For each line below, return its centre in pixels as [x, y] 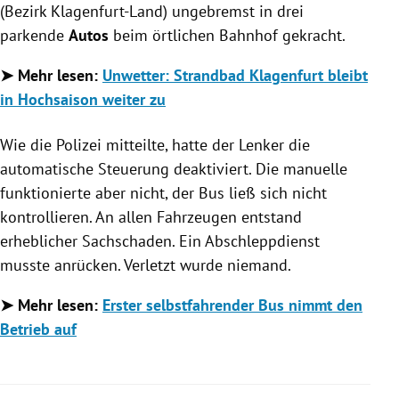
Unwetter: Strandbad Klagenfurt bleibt [235, 75]
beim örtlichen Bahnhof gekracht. [227, 35]
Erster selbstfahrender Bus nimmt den [232, 305]
